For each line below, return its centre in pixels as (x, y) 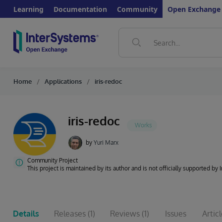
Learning (28, 9)
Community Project (53, 160)
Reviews (125, 214)
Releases (70, 214)
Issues (176, 214)
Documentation (80, 9)
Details (26, 214)
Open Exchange (194, 9)
